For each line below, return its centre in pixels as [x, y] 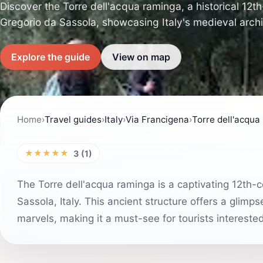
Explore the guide [50, 57]
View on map [141, 57]
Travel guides [73, 119]
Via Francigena [157, 119]
